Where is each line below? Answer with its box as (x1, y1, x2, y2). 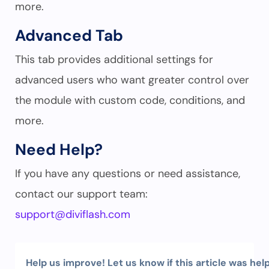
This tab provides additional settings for (15, 52, 213, 67)
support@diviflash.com (15, 207, 130, 222)
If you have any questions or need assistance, (15, 166, 240, 181)
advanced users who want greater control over (15, 73, 249, 87)
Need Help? (15, 139, 103, 160)
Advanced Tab (15, 25, 123, 46)
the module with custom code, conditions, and (15, 93, 245, 107)
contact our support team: (15, 187, 148, 201)
